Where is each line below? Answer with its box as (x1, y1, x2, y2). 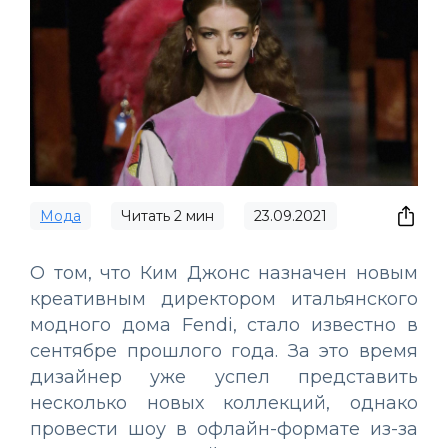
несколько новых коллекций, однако (30, 391, 418, 414)
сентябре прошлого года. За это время (30, 339, 418, 362)
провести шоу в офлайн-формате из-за (30, 417, 418, 440)
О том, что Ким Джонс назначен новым (30, 261, 418, 284)
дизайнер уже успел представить (30, 365, 418, 388)
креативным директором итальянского (30, 287, 418, 310)
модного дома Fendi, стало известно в (30, 313, 418, 336)
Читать (121, 206, 174, 225)
